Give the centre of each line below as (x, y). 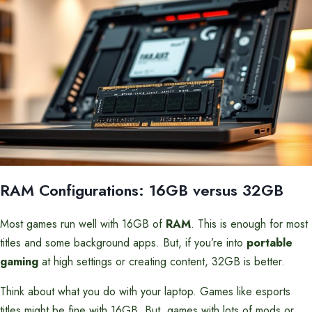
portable (270, 243)
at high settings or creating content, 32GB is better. (162, 262)
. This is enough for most (249, 224)
